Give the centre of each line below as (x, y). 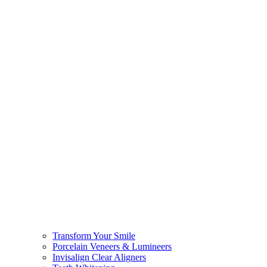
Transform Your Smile (94, 235)
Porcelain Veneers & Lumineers (112, 246)
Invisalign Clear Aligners (99, 257)
